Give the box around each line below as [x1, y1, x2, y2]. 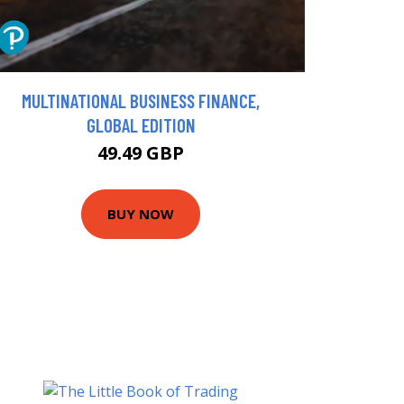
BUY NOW [107, 205, 174, 224]
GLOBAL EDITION [86, 113, 196, 136]
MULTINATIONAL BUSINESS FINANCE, [22, 88, 260, 112]
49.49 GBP [97, 140, 184, 165]
